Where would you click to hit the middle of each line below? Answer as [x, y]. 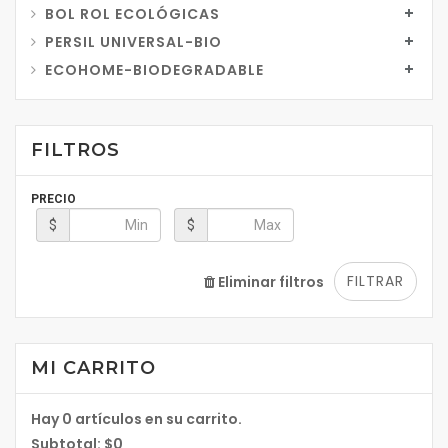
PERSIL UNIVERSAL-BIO [133, 42]
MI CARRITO [93, 368]
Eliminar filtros [269, 282]
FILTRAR [375, 281]
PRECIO [53, 199]
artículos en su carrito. [157, 419]
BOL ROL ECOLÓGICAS [132, 14]
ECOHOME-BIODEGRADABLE [154, 70]
